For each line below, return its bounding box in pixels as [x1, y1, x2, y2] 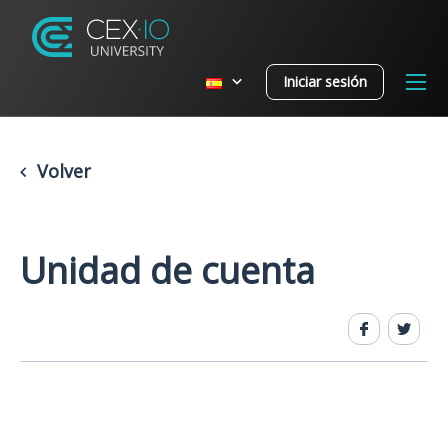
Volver [31, 159, 91, 183]
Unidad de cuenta [20, 246, 315, 295]
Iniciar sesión [283, 71, 367, 91]
